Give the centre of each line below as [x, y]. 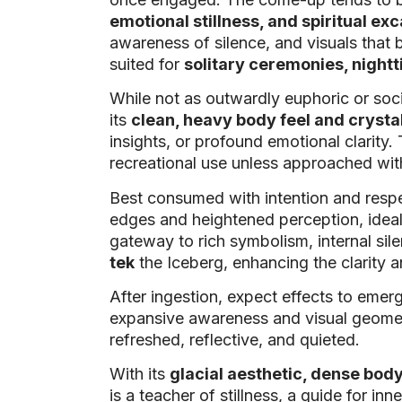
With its [140, 374]
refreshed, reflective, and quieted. [235, 339]
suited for [147, 64]
